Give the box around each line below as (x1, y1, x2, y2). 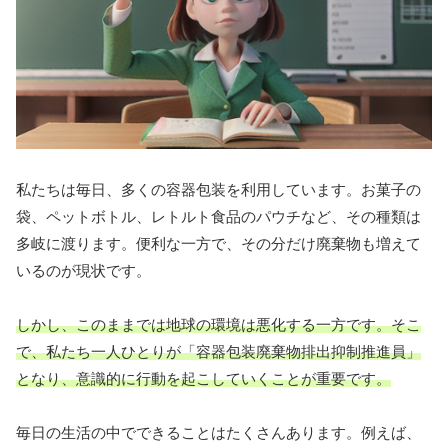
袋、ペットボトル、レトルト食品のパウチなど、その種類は (16, 208, 421, 226)
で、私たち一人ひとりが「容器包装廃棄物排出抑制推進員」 (16, 343, 421, 361)
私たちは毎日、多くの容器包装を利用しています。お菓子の (16, 181, 421, 199)
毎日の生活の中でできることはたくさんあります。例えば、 (16, 424, 421, 442)
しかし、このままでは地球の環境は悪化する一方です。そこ (16, 316, 421, 334)
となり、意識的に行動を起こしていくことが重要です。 (16, 370, 391, 388)
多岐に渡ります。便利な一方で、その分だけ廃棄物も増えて (16, 235, 421, 253)
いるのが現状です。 (16, 262, 151, 280)
